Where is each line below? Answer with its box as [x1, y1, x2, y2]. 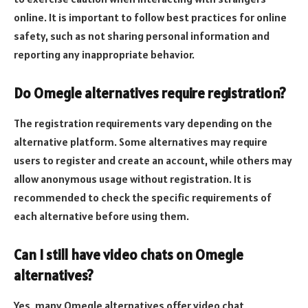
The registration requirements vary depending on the [14, 116, 272, 131]
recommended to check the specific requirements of [14, 190, 272, 205]
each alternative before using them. [14, 209, 189, 223]
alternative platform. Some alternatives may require [14, 135, 267, 149]
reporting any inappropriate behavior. [14, 47, 195, 62]
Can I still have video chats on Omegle [14, 245, 243, 264]
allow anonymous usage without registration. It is [14, 172, 252, 186]
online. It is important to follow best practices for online [14, 10, 287, 25]
